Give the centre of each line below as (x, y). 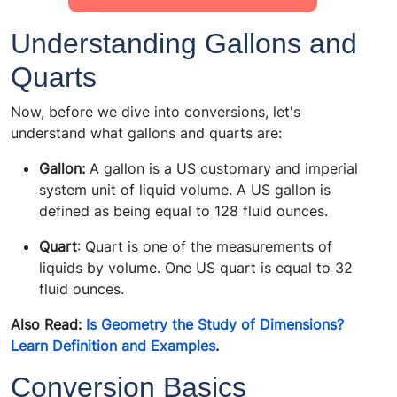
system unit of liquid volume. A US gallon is (185, 190)
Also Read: (48, 325)
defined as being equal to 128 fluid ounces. (183, 211)
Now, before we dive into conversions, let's (156, 112)
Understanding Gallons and (184, 44)
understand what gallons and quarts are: (146, 133)
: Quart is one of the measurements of (205, 247)
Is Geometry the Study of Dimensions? (215, 325)
